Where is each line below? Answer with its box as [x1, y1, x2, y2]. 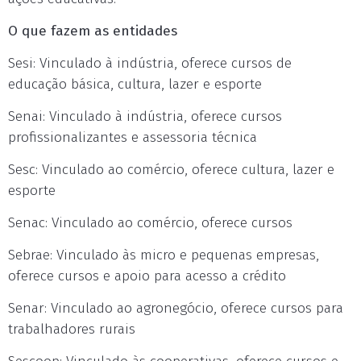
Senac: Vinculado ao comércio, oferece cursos [8, 214, 293, 231]
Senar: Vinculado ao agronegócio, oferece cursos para [8, 300, 343, 317]
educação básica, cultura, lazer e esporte [8, 76, 262, 93]
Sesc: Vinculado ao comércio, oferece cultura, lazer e [8, 161, 334, 178]
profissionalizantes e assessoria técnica [8, 129, 257, 146]
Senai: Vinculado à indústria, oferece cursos [8, 108, 282, 125]
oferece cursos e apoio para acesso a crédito [8, 268, 286, 284]
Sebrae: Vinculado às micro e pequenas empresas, [8, 247, 319, 263]
